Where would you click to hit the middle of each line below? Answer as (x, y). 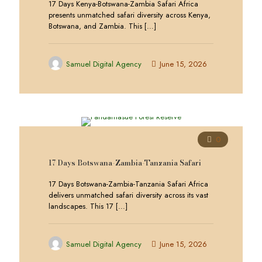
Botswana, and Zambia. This (95, 26)
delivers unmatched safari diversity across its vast (128, 195)
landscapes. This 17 (81, 206)
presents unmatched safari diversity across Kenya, (130, 15)
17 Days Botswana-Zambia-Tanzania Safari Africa (128, 184)
